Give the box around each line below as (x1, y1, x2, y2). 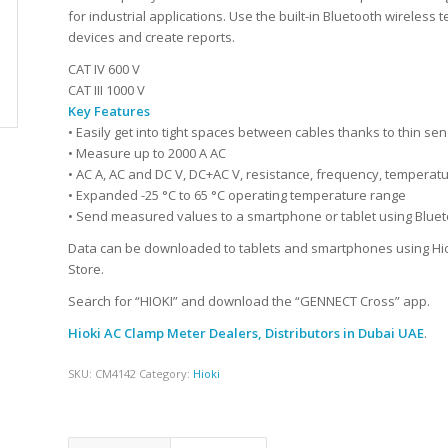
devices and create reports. (68, 28, 236, 47)
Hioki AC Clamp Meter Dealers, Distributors (68, 324, 341, 343)
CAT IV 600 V (68, 60, 141, 79)
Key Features (68, 102, 151, 121)
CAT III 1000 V (68, 81, 146, 100)
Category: (139, 366, 194, 382)
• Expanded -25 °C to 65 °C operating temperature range (68, 186, 407, 205)
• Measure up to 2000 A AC (68, 144, 227, 163)
